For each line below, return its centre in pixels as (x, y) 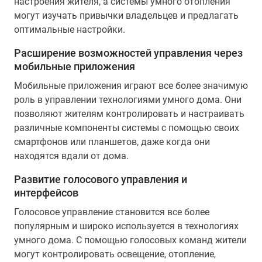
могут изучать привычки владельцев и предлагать (126, 15)
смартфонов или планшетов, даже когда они (112, 142)
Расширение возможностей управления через (128, 53)
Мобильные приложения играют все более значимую (131, 86)
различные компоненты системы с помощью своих (127, 128)
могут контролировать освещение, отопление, (115, 254)
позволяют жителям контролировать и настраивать (129, 114)
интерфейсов (46, 193)
